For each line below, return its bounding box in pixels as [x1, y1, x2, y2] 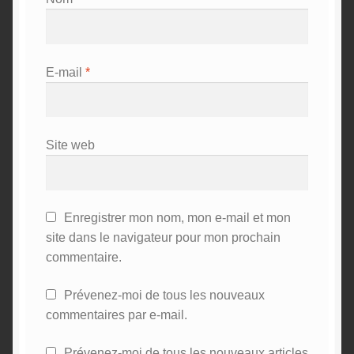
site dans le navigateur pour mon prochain [45, 231, 281, 245]
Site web [45, 138, 95, 153]
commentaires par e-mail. [45, 308, 187, 322]
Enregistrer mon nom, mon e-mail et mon [63, 211, 291, 225]
